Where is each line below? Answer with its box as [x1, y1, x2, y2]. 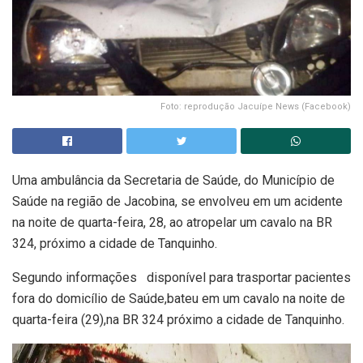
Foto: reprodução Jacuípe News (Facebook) [160, 100, 351, 112]
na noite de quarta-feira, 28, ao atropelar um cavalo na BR [12, 214, 332, 230]
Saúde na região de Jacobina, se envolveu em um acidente [12, 193, 343, 209]
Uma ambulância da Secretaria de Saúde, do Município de [12, 172, 335, 188]
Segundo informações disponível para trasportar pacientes [12, 269, 351, 285]
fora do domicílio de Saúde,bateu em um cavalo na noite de [12, 290, 345, 306]
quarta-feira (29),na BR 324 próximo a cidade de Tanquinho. [12, 311, 344, 327]
